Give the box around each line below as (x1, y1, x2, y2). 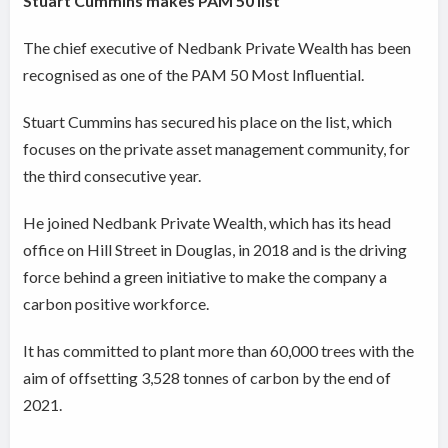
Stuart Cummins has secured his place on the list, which (23, 112, 393, 132)
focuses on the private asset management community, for (23, 139, 411, 159)
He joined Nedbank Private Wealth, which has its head (23, 213, 392, 233)
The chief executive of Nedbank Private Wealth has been (23, 38, 412, 58)
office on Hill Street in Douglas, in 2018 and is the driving (23, 240, 408, 260)
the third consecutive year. (23, 166, 208, 186)
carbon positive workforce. (23, 294, 216, 314)
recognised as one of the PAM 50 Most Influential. (23, 65, 371, 85)
